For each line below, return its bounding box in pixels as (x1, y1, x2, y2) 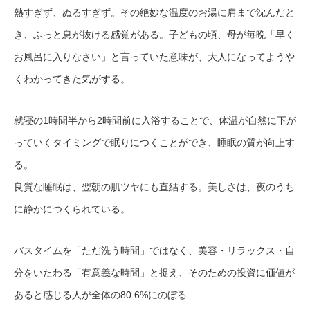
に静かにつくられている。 (14, 203, 130, 215)
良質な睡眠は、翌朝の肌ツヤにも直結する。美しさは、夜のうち (14, 181, 295, 193)
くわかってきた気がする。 (14, 73, 130, 85)
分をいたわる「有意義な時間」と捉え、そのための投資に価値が (14, 267, 295, 279)
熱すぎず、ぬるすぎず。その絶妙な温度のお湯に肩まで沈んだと (14, 7, 295, 19)
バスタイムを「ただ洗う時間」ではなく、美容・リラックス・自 (14, 245, 295, 257)
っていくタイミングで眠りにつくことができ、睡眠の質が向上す (14, 137, 295, 149)
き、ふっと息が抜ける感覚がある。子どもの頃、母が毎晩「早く (14, 29, 295, 41)
